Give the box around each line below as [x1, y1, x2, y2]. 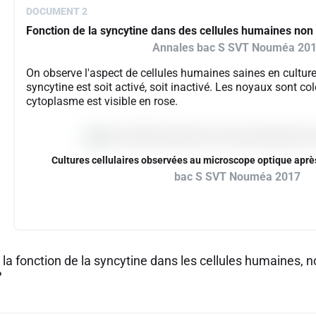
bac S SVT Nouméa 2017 [174, 170, 300, 183]
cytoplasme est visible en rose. [25, 95, 178, 108]
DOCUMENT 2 [25, 6, 87, 17]
